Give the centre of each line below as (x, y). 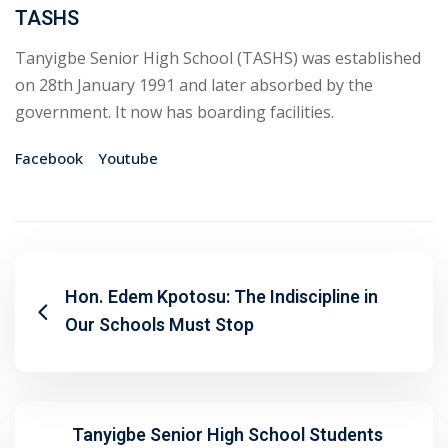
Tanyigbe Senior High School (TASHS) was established (218, 58)
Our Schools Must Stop (159, 326)
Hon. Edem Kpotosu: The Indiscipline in (221, 298)
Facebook (49, 158)
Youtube (128, 158)
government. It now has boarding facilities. (174, 112)
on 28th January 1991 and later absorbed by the (194, 85)
